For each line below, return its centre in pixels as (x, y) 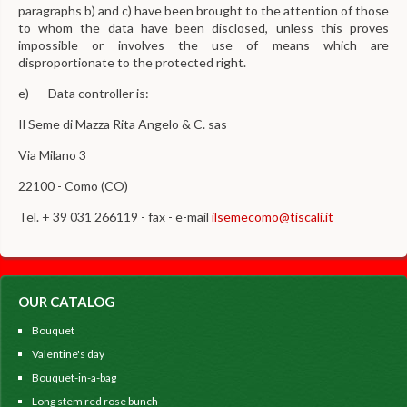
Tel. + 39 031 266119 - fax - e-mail (115, 217)
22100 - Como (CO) (73, 186)
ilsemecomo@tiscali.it (273, 217)
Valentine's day (68, 354)
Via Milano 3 (52, 155)
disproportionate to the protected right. (132, 62)
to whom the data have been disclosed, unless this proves (203, 28)
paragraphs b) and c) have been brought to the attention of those (203, 10)
